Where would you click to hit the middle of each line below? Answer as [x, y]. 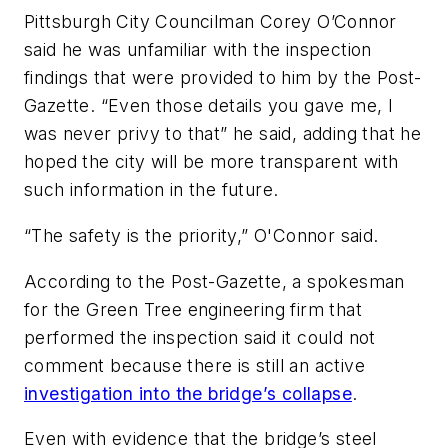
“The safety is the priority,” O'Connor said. [201, 235]
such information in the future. [151, 190]
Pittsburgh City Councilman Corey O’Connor [210, 22]
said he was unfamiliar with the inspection [198, 50]
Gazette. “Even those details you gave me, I [209, 106]
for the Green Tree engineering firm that [193, 309]
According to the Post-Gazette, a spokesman [214, 281]
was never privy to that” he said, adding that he [223, 134]
